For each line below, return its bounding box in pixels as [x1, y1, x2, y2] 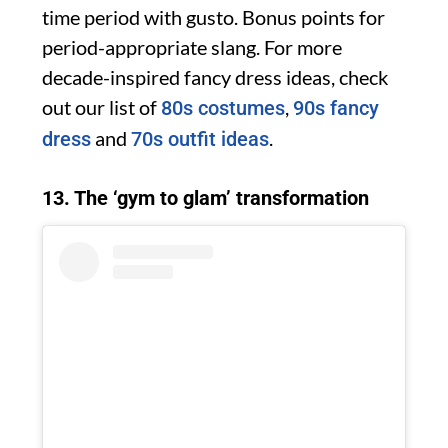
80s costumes [161, 96, 285, 121]
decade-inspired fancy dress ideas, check [42, 65, 388, 90]
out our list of [42, 95, 161, 120]
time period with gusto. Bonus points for [42, 5, 385, 30]
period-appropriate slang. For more [42, 35, 342, 60]
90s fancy [293, 96, 379, 121]
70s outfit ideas [131, 127, 269, 152]
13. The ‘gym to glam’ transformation [42, 186, 369, 211]
